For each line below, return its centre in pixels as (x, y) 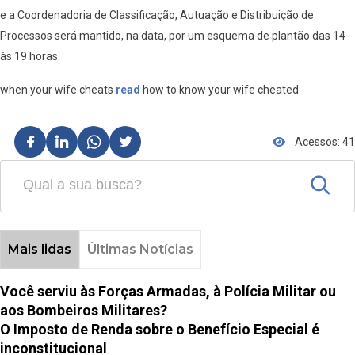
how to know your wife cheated (219, 89)
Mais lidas (39, 249)
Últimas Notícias (140, 249)
